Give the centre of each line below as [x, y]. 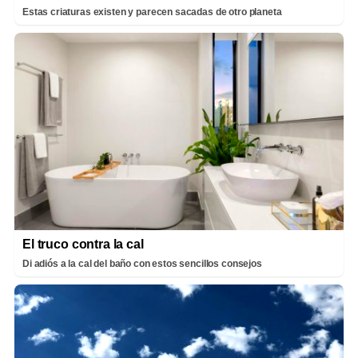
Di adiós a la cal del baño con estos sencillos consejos [142, 263]
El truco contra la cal [83, 244]
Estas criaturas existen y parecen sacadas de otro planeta [152, 12]
